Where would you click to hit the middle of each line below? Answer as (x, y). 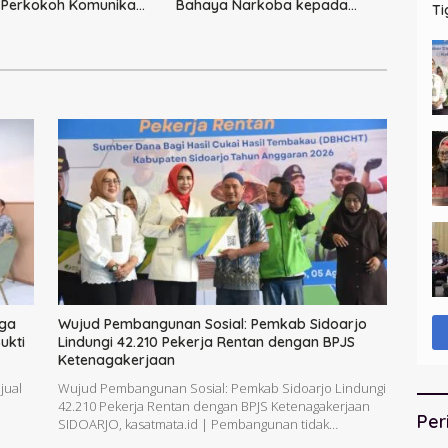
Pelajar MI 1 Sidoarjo (243, 23)
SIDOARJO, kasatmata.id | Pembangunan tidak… (197, 423)
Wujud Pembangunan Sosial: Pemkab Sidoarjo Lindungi (221, 387)
